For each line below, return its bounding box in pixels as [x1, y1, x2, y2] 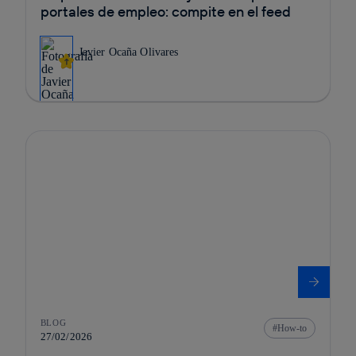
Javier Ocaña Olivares [78, 45, 179, 58]
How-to [277, 322, 308, 334]
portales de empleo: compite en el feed [40, 2, 291, 21]
